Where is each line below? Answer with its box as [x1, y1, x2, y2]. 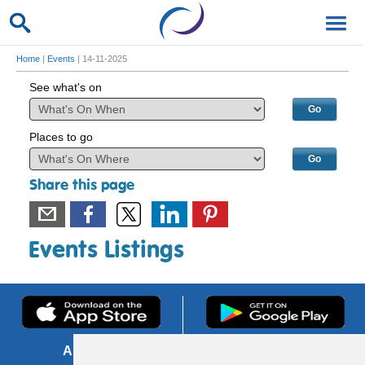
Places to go [29, 130, 93, 143]
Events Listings [29, 239, 184, 263]
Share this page [29, 178, 134, 193]
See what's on [29, 81, 102, 94]
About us [63, 344, 120, 358]
